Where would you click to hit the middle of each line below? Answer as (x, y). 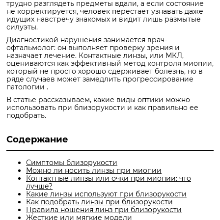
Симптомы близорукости (72, 163)
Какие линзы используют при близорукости (106, 194)
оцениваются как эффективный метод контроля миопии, (110, 64)
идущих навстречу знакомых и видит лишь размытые (104, 19)
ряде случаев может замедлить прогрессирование (100, 79)
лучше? (39, 186)
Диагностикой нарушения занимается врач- (87, 40)
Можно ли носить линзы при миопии (94, 171)
